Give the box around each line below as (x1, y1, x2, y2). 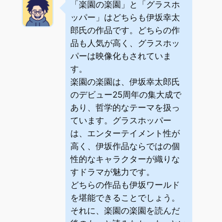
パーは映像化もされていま (70, 51, 172, 61)
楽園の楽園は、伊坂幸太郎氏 (70, 76, 180, 87)
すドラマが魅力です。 (70, 166, 155, 177)
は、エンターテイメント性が (70, 128, 180, 138)
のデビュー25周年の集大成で (70, 89, 182, 100)
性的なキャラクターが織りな (70, 154, 180, 164)
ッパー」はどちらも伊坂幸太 (70, 12, 180, 22)
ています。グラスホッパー (70, 115, 172, 125)
